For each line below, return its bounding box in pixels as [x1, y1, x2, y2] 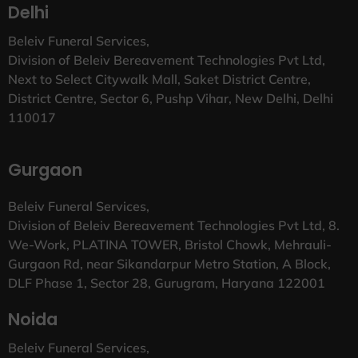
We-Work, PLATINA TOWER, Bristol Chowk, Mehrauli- [8, 236, 332, 253]
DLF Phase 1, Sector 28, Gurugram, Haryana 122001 [8, 274, 325, 291]
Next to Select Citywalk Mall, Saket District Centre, [8, 70, 311, 87]
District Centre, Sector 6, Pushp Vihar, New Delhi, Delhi [8, 89, 333, 106]
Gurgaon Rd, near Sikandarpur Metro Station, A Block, [8, 255, 331, 272]
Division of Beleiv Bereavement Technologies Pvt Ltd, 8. [8, 217, 340, 233]
